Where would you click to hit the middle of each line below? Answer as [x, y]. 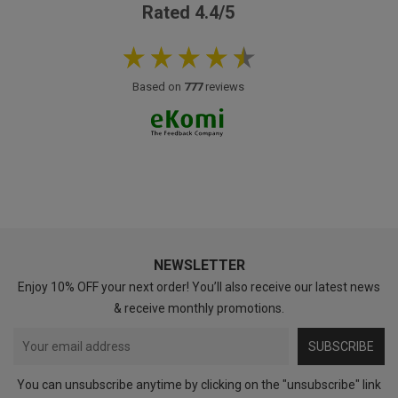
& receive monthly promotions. [199, 308]
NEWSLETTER [199, 265]
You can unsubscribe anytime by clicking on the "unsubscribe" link [199, 384]
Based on [158, 86]
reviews [223, 86]
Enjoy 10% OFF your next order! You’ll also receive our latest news [199, 287]
